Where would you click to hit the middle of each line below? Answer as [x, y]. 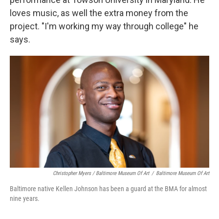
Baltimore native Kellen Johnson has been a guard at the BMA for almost [108, 189]
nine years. [25, 199]
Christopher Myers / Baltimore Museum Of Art [101, 174]
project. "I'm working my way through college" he [104, 26]
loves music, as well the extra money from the [99, 13]
